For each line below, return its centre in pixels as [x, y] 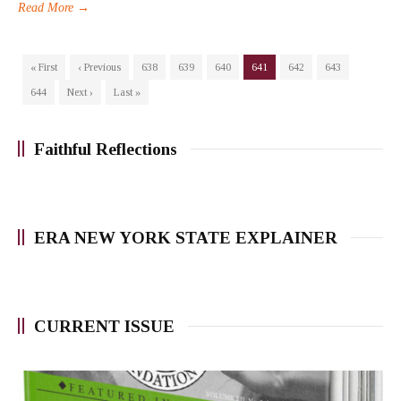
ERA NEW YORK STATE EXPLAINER [186, 237]
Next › [80, 92]
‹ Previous [99, 67]
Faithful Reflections [106, 149]
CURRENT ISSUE [104, 326]
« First [44, 67]
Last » [127, 92]
